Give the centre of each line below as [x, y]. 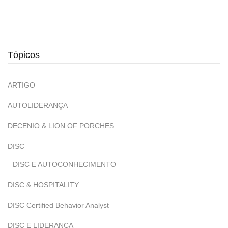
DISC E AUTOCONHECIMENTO [64, 164]
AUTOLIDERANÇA [38, 105]
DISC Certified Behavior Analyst [58, 205]
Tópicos [24, 55]
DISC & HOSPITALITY [43, 185]
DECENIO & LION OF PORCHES [61, 126]
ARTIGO [21, 85]
